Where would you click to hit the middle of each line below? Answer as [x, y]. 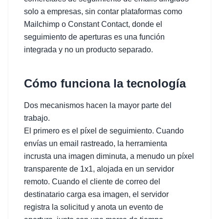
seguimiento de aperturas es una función [94, 37]
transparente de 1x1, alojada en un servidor [99, 169]
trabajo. [37, 118]
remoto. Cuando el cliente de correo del [92, 182]
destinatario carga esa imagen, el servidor [96, 194]
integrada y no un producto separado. [88, 50]
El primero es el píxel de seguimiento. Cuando [104, 131]
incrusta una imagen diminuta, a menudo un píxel [109, 156]
